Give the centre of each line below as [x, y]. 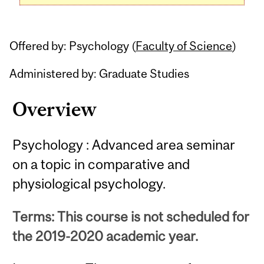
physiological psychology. [89, 184]
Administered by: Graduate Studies [100, 74]
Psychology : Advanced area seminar [124, 145]
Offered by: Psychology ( [73, 46]
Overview [55, 109]
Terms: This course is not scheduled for [131, 216]
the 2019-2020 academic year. [105, 236]
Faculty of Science [184, 46]
